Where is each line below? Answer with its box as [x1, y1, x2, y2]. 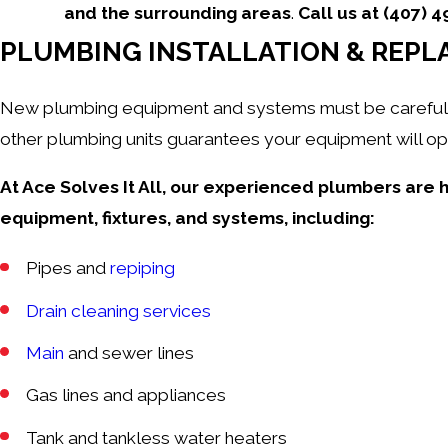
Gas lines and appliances [26, 385, 227, 406]
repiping [110, 258, 176, 279]
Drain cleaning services [26, 300, 212, 321]
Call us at [298, 3, 383, 24]
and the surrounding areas [64, 3, 291, 24]
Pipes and [26, 258, 111, 279]
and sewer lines [64, 342, 195, 363]
